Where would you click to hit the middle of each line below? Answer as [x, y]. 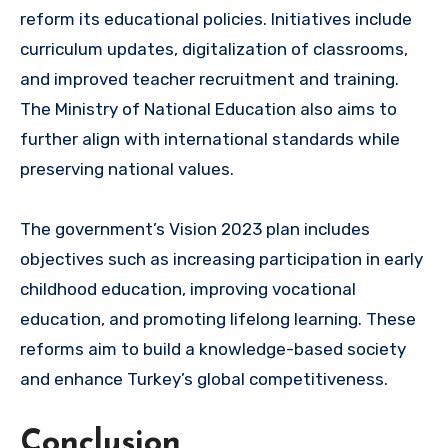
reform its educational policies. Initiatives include [216, 19]
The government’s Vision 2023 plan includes [195, 229]
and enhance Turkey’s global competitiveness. [204, 379]
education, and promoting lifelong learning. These [218, 319]
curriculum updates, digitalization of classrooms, [214, 49]
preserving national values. [127, 169]
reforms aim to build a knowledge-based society [213, 349]
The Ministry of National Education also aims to [208, 109]
